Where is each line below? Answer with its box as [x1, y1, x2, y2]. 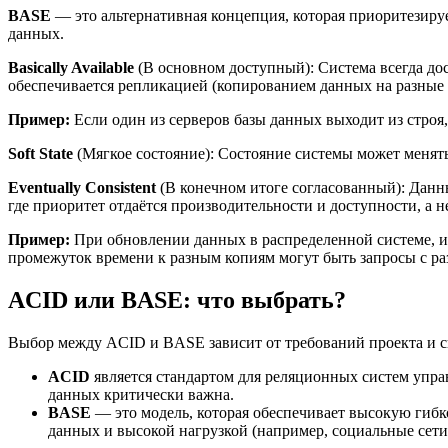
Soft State [8, 145, 73, 163]
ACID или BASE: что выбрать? [8, 287, 346, 314]
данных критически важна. [48, 386, 234, 404]
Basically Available [8, 59, 134, 77]
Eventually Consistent [8, 179, 156, 197]
